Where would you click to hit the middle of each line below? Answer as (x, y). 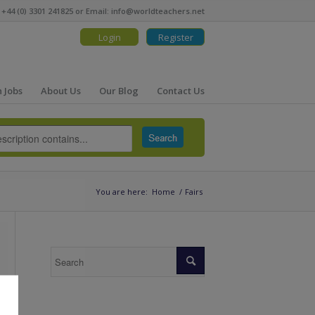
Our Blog (119, 91)
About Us (61, 91)
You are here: (122, 192)
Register (175, 37)
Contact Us (181, 91)
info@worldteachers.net (158, 11)
